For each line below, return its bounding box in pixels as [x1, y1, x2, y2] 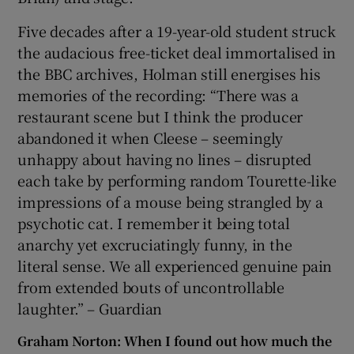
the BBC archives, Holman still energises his [17, 62, 321, 84]
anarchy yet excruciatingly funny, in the [17, 233, 292, 254]
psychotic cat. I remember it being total [17, 212, 290, 233]
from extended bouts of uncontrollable [17, 276, 285, 297]
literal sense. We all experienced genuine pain [17, 254, 333, 276]
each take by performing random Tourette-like [17, 169, 337, 190]
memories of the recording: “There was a [17, 84, 299, 105]
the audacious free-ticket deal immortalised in [17, 41, 337, 62]
